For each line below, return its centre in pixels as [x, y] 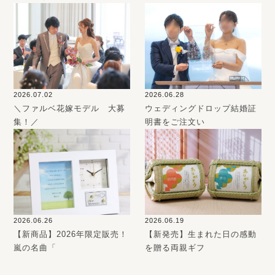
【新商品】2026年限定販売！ [71, 234]
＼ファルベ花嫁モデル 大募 [70, 108]
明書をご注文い [175, 122]
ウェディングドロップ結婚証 [201, 108]
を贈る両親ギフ [175, 247]
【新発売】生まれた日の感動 [201, 234]
